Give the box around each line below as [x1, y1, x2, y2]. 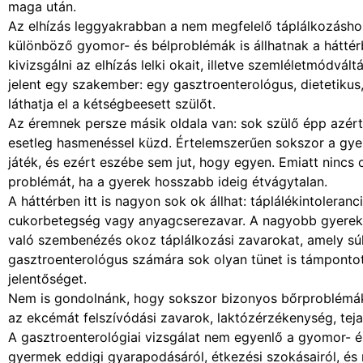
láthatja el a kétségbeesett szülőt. [8, 96, 216, 113]
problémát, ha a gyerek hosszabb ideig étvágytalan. [8, 173, 327, 190]
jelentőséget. [8, 271, 87, 288]
